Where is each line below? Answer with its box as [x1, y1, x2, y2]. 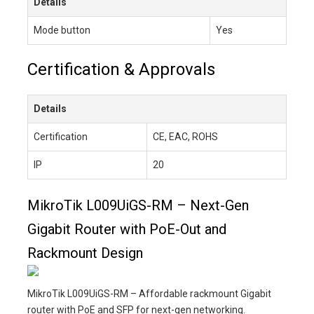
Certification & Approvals [27, 59, 215, 79]
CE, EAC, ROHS [153, 130, 218, 142]
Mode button [34, 24, 90, 36]
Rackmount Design [27, 244, 143, 261]
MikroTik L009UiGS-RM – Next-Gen [27, 196, 249, 214]
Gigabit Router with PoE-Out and [27, 220, 226, 238]
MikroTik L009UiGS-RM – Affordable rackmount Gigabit [27, 287, 271, 299]
